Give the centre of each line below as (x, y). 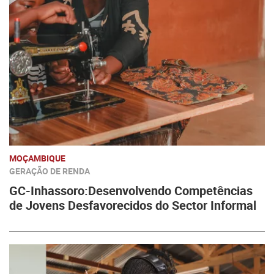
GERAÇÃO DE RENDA (50, 171)
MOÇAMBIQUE (37, 158)
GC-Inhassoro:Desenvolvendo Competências (131, 191)
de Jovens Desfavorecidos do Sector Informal (133, 205)
